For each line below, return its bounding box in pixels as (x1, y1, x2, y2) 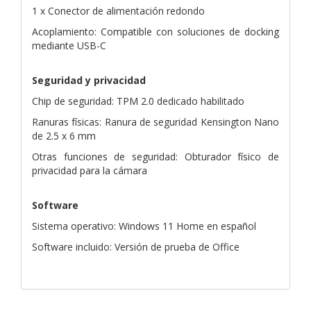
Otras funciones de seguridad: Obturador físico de (32, 149, 279, 163)
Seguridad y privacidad (32, 73, 146, 87)
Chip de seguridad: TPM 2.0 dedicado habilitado (32, 94, 244, 108)
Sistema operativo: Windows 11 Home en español (32, 219, 256, 233)
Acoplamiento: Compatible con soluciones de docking (32, 24, 279, 38)
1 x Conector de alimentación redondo (32, 3, 205, 17)
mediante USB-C (32, 38, 106, 52)
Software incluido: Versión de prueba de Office (32, 239, 239, 253)
